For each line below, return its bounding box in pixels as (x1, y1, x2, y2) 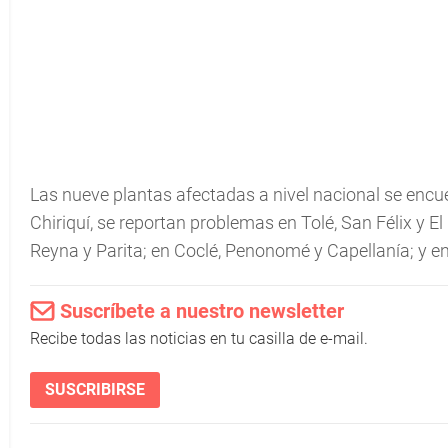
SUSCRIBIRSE (45, 380, 145, 399)
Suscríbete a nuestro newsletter (60, 299, 344, 323)
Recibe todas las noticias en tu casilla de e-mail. (30, 329, 368, 348)
